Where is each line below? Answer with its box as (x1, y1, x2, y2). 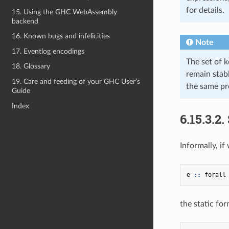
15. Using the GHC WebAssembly (12, 8, 118, 16)
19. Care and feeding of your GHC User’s (12, 78, 141, 85)
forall (204, 171, 226, 178)
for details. (186, 6, 224, 14)
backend (12, 17, 39, 25)
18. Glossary (12, 62, 51, 71)
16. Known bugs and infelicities (12, 32, 110, 40)
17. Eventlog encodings (12, 47, 85, 55)
